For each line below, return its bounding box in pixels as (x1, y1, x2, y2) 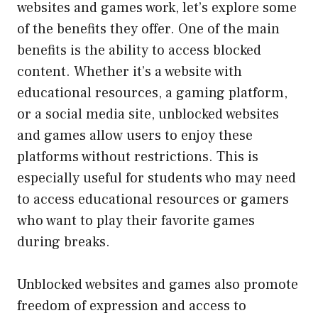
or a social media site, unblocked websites (17, 104, 279, 124)
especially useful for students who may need (17, 168, 296, 187)
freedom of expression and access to (17, 296, 246, 315)
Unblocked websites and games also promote (17, 275, 298, 294)
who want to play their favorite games (17, 211, 255, 230)
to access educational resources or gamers (17, 190, 289, 209)
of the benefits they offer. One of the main (17, 19, 280, 38)
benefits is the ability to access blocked (17, 40, 261, 60)
